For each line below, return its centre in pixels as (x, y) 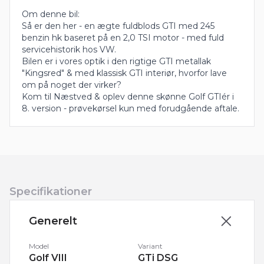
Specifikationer (51, 191)
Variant (150, 246)
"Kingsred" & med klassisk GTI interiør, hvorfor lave (124, 73)
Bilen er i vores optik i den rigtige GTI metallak (116, 61)
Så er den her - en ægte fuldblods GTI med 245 (118, 26)
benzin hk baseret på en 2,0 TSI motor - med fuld (123, 37)
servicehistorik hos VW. (69, 49)
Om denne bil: (51, 14)
